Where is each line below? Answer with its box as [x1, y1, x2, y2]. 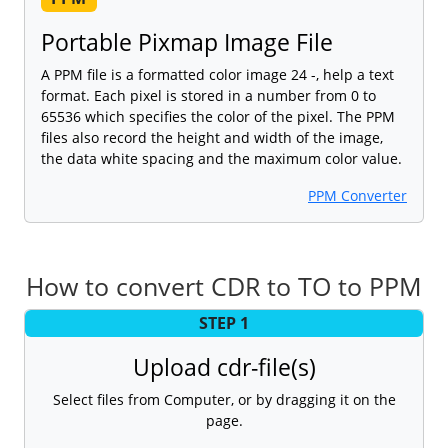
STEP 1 [199, 312, 249, 335]
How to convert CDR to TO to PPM [26, 268, 422, 303]
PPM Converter [308, 185, 407, 205]
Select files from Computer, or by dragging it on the [52, 389, 396, 409]
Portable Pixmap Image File [41, 25, 333, 58]
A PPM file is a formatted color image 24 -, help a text [41, 64, 394, 84]
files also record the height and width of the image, [41, 127, 383, 147]
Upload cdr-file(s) [132, 350, 316, 383]
